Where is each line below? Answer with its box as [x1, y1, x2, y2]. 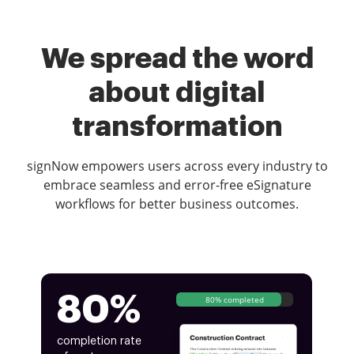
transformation [71, 111, 283, 141]
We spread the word [40, 43, 314, 73]
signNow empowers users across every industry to [26, 156, 328, 175]
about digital [88, 77, 265, 107]
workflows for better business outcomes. [55, 194, 299, 213]
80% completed [205, 293, 264, 305]
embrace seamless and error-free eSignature [43, 175, 311, 194]
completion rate [57, 335, 141, 347]
